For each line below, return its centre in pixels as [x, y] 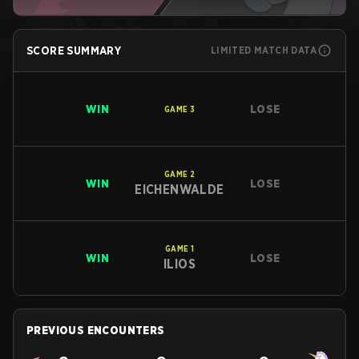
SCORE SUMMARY [74, 50]
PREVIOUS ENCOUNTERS [96, 330]
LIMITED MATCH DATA [263, 50]
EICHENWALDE [179, 189]
